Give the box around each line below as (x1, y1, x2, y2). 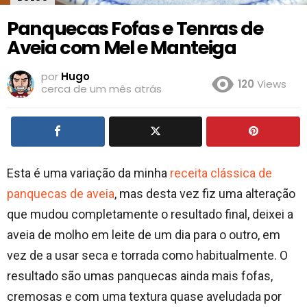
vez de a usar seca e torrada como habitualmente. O (7, 247, 288, 262)
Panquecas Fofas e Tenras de (7, 16, 263, 41)
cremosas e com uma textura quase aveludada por (7, 288, 282, 304)
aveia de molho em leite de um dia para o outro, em (7, 227, 280, 242)
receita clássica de (170, 165, 272, 180)
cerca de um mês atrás (41, 81, 162, 96)
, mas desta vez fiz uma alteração (114, 186, 295, 201)
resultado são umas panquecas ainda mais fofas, (7, 268, 273, 283)
